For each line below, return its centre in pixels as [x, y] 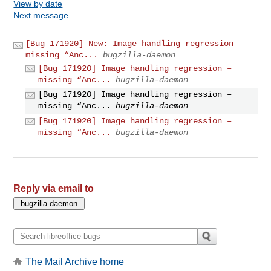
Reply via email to [54, 188]
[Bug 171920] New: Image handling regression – [135, 43]
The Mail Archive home [75, 261]
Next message [41, 15]
